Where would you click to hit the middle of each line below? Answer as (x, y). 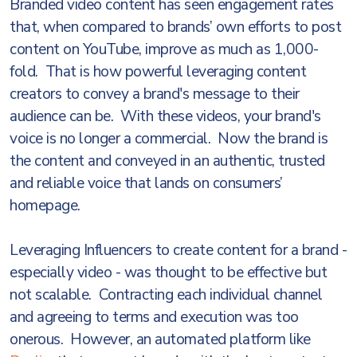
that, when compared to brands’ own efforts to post (175, 27)
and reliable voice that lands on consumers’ (146, 183)
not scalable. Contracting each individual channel (166, 295)
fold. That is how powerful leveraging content (158, 72)
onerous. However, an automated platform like (160, 339)
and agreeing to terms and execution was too (154, 317)
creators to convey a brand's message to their (155, 94)
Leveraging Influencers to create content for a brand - (178, 250)
